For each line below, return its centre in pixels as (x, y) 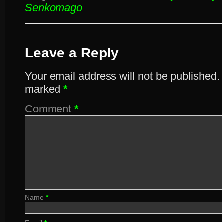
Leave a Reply (72, 53)
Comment (50, 109)
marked (44, 89)
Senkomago (54, 8)
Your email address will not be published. (122, 76)
